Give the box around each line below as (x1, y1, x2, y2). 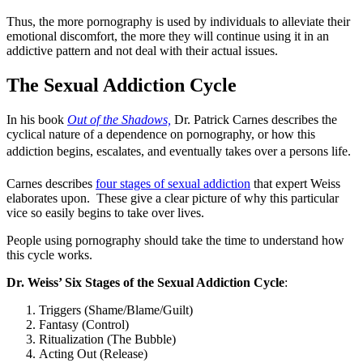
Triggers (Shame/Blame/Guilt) (39, 303, 193, 318)
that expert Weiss (250, 177, 340, 191)
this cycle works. (6, 248, 92, 263)
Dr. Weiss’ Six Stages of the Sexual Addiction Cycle (6, 275, 284, 290)
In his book (6, 113, 67, 127)
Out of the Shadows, (67, 113, 171, 127)
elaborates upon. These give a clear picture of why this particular (6, 191, 339, 206)
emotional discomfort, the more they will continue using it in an (6, 29, 329, 44)
